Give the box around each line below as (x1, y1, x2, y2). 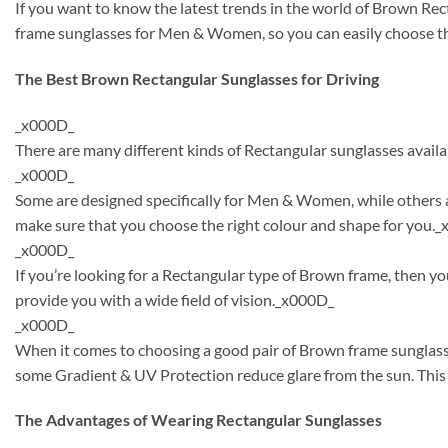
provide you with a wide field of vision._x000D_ (15, 289, 334, 309)
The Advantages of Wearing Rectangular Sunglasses (15, 410, 382, 430)
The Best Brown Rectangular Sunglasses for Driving (15, 68, 379, 88)
